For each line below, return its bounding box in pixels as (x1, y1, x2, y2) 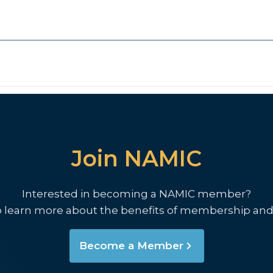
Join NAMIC (71, 145, 202, 172)
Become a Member (79, 239, 183, 252)
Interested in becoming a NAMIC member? (22, 188, 251, 200)
